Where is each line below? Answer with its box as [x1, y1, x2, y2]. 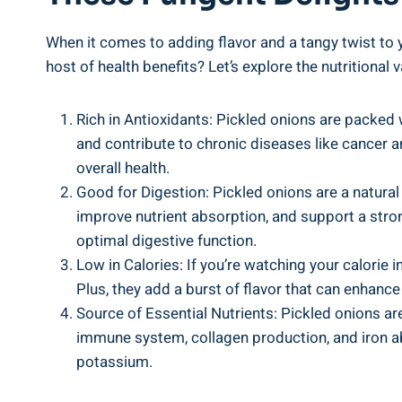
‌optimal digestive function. [76, 230, 257, 252]
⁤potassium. [76, 351, 153, 373]
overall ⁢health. [76, 157, 170, 179]
